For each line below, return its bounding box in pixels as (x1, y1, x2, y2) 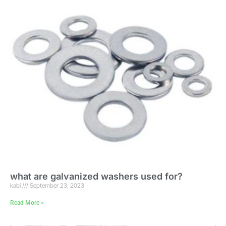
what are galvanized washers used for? (10, 171, 183, 182)
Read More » (10, 199, 44, 207)
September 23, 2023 (28, 182, 84, 190)
